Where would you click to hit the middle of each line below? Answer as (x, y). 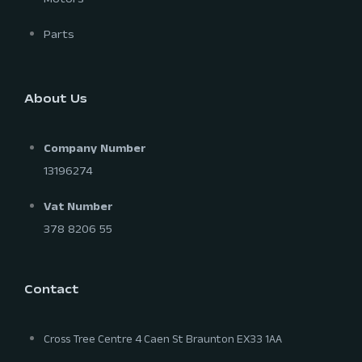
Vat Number (78, 208)
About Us (56, 101)
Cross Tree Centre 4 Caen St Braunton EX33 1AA (163, 341)
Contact (51, 292)
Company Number (95, 150)
